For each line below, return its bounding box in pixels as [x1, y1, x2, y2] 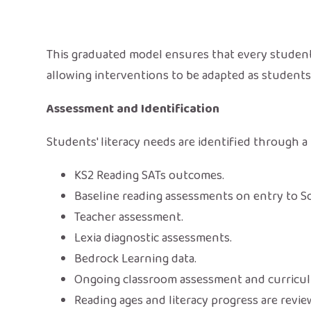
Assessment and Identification [47, 99, 220, 119]
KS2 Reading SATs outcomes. [74, 165, 225, 185]
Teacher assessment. [74, 207, 184, 227]
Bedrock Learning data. [74, 249, 197, 269]
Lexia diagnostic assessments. [74, 228, 233, 248]
